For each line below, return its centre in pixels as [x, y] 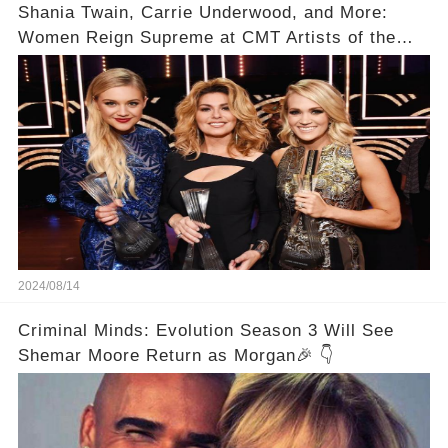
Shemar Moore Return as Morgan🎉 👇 [176, 355]
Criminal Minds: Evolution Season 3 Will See [205, 330]
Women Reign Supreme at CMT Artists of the [206, 37]
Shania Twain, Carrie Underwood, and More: [202, 12]
